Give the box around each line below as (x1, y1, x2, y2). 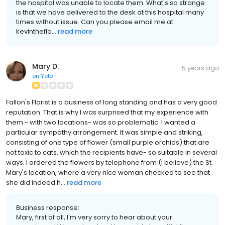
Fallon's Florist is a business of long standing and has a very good (6, 97, 217, 107)
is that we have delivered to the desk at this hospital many (16, 8, 204, 18)
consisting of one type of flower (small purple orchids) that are (6, 138, 209, 148)
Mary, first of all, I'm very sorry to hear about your (16, 212, 172, 222)
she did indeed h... (6, 178, 65, 188)
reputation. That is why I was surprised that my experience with (6, 107, 208, 118)
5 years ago (182, 64, 219, 73)
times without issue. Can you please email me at (16, 17, 173, 27)
